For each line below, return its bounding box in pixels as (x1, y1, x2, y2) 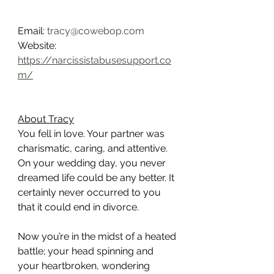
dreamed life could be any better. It (18, 171, 177, 183)
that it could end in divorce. (18, 201, 139, 213)
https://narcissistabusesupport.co (18, 54, 171, 66)
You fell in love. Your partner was (18, 127, 167, 139)
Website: (18, 39, 59, 51)
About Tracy (18, 113, 74, 125)
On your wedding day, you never (18, 157, 168, 169)
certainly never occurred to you (18, 186, 163, 198)
